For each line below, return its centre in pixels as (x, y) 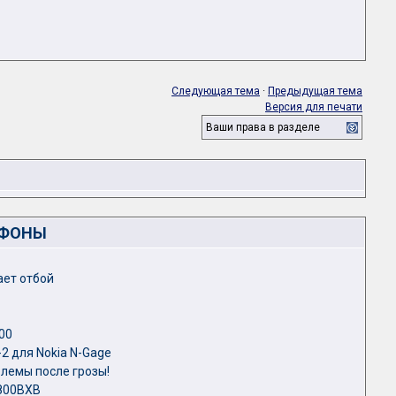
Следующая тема (216, 91)
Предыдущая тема (315, 91)
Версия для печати (314, 107)
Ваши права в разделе (263, 127)
